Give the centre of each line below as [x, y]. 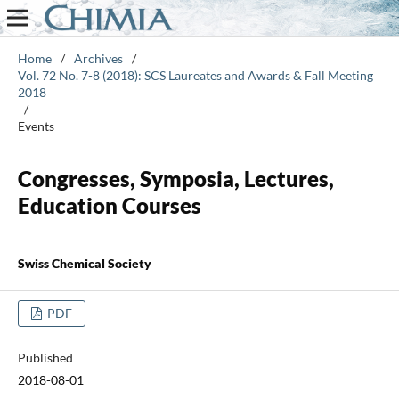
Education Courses [109, 205]
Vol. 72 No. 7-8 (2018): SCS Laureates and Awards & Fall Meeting [195, 75]
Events [36, 126]
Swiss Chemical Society [84, 263]
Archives [98, 58]
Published [45, 357]
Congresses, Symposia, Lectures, [175, 178]
